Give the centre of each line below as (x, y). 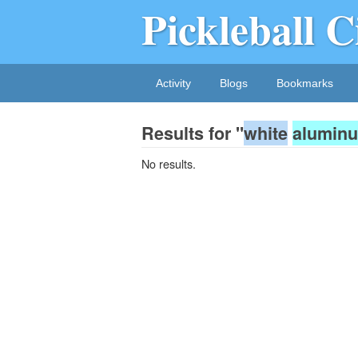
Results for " (193, 133)
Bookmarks (305, 83)
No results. (169, 163)
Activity (173, 83)
